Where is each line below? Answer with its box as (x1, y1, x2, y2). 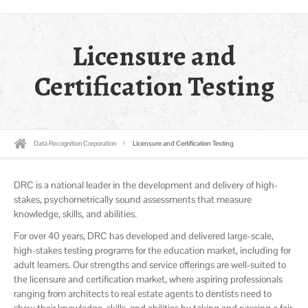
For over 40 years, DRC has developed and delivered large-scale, (14, 229, 274, 242)
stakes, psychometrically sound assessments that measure (14, 193, 252, 206)
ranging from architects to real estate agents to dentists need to (14, 287, 272, 300)
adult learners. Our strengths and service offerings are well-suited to (14, 258, 286, 271)
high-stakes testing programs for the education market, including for (14, 243, 291, 256)
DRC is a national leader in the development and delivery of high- (14, 179, 278, 192)
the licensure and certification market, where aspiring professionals (14, 272, 283, 285)
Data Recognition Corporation (34, 138, 116, 148)
